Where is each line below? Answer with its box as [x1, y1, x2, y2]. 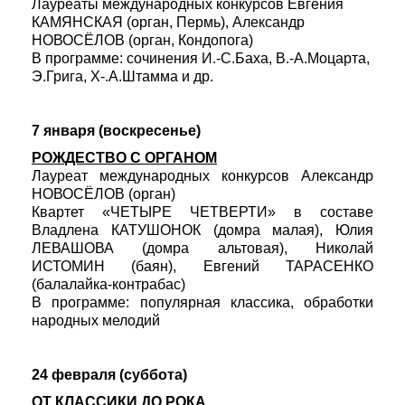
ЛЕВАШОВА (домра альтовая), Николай [32, 240, 373, 256]
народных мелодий [32, 313, 160, 328]
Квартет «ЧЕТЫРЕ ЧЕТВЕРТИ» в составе [32, 204, 373, 220]
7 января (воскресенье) [32, 123, 201, 138]
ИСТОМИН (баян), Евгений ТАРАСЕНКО [32, 259, 373, 274]
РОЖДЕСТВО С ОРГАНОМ [32, 150, 217, 165]
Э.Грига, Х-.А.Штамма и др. [32, 69, 213, 84]
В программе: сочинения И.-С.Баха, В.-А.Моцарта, [32, 51, 370, 66]
